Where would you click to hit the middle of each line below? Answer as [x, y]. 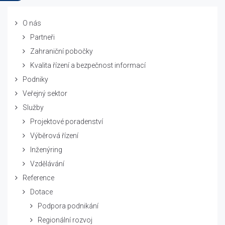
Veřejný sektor [45, 93]
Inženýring [46, 150]
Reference [38, 178]
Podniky [35, 79]
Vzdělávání [47, 164]
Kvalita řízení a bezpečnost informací [88, 65]
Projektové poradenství [67, 122]
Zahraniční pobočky [62, 51]
